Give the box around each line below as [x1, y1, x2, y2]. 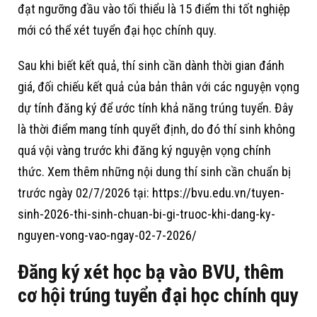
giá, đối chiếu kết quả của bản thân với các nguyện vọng [18, 79, 299, 95]
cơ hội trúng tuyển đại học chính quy [18, 284, 298, 308]
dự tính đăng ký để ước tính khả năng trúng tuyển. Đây [18, 100, 294, 116]
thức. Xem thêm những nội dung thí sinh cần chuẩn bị [18, 164, 291, 180]
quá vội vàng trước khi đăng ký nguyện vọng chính [18, 143, 271, 158]
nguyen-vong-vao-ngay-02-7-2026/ [18, 228, 197, 243]
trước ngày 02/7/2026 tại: [18, 185, 152, 201]
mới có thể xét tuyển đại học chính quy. [18, 23, 217, 38]
